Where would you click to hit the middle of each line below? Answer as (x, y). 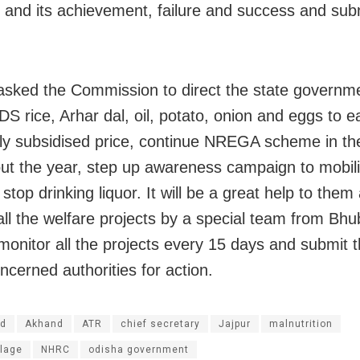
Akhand (44, 323)
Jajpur (235, 323)
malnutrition (301, 323)
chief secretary (160, 323)
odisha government (139, 349)
